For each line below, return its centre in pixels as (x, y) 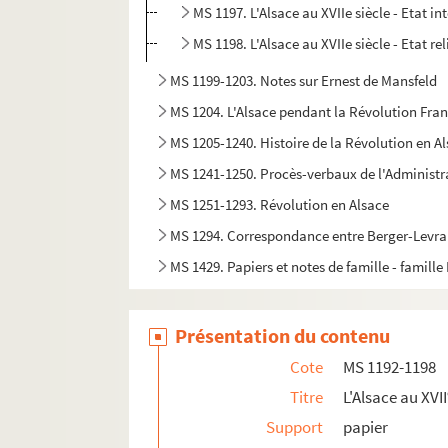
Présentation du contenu (283, 336)
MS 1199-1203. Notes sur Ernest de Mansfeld (304, 81)
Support (295, 427)
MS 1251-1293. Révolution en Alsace (280, 205)
